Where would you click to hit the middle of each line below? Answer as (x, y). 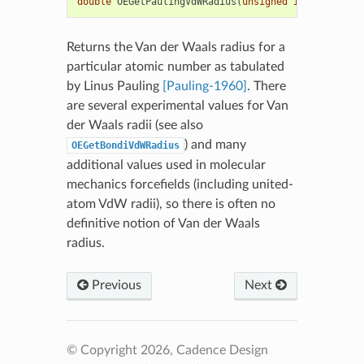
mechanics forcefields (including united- (180, 184)
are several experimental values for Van (177, 105)
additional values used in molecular (166, 165)
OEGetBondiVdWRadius (125, 145)
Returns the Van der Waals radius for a (175, 47)
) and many (215, 144)
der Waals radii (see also (134, 125)
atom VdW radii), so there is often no (171, 204)
